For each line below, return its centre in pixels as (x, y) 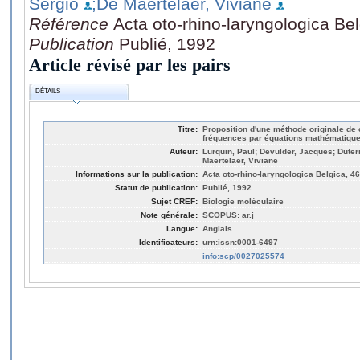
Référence (71, 23)
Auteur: (184, 151)
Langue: (182, 228)
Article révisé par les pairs (130, 64)
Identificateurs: (168, 242)
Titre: (188, 129)
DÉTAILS (48, 92)
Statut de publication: (156, 187)
